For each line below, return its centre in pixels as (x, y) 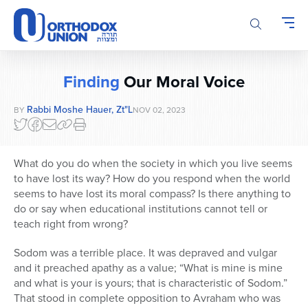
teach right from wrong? (71, 224)
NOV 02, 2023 (159, 110)
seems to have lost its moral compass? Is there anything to (152, 194)
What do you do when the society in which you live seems (153, 164)
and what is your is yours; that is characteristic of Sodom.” (151, 283)
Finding (91, 82)
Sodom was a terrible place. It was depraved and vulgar (145, 253)
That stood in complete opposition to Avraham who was (147, 298)
